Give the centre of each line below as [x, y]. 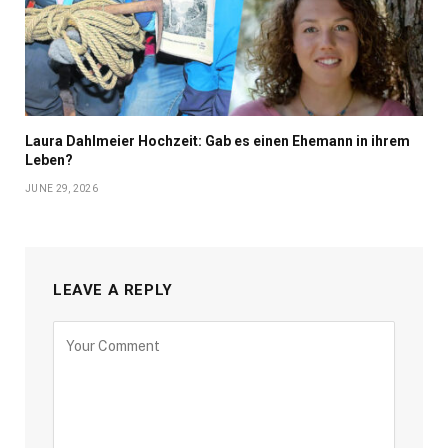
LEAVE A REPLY [113, 290]
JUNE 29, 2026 [61, 189]
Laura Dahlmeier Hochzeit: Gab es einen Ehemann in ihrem [217, 141]
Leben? [49, 160]
